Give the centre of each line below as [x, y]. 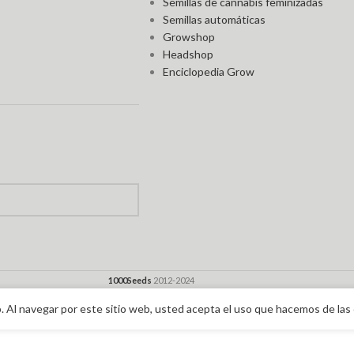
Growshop [189, 36]
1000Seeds [130, 280]
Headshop [188, 54]
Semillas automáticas [215, 19]
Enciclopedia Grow [209, 71]
